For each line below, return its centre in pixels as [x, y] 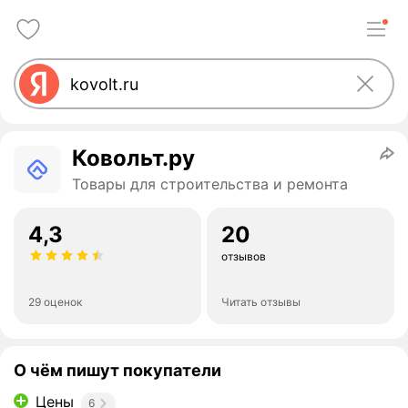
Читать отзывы [261, 302]
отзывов [244, 256]
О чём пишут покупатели [117, 370]
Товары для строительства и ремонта [210, 184]
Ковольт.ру [133, 158]
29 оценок [55, 302]
